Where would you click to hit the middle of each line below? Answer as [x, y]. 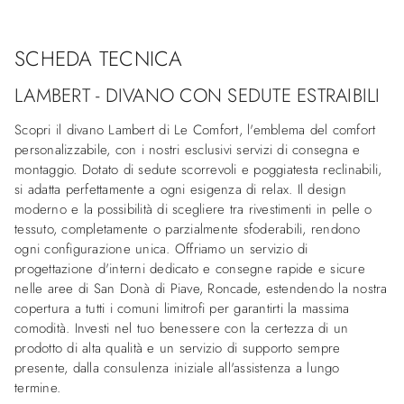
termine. [37, 387]
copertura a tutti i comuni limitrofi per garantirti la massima [182, 308]
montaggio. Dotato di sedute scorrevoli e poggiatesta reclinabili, [198, 169]
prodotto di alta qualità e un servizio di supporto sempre [178, 348]
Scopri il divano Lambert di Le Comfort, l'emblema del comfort [195, 129]
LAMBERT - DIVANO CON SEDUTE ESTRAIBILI [197, 95]
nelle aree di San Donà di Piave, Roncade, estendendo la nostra [201, 288]
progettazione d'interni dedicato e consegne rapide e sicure [190, 268]
